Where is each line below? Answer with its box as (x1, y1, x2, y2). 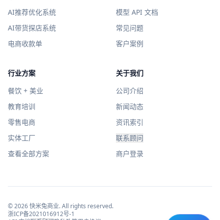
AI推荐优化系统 (8, 7, 56, 17)
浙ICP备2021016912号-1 (8, 210, 75, 218)
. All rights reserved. (59, 202, 113, 210)
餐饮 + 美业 (8, 86, 43, 95)
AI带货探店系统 (8, 23, 56, 32)
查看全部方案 (8, 149, 49, 158)
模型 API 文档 (116, 7, 158, 17)
